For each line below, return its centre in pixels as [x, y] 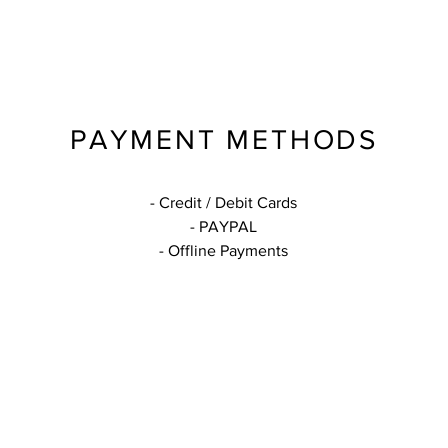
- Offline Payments [223, 250]
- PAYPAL [223, 226]
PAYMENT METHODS [224, 139]
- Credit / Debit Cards [223, 202]
